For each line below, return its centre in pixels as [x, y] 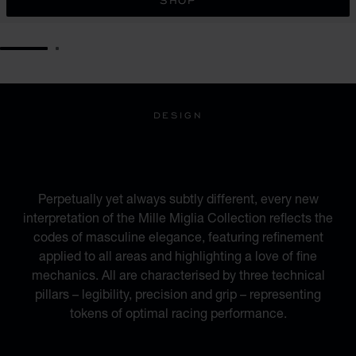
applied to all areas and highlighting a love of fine [178, 255]
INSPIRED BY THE [178, 134]
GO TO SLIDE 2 [106, 54]
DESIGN [178, 115]
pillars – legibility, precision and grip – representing [178, 294]
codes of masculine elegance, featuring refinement [178, 236]
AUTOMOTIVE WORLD [178, 160]
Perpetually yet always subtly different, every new [178, 198]
